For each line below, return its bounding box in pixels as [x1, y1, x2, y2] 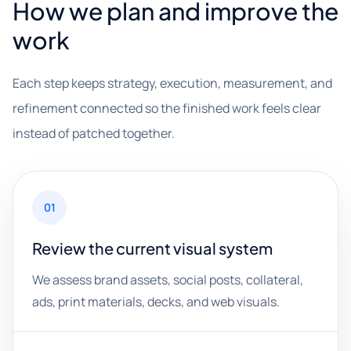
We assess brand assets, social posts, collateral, [32, 271, 303, 288]
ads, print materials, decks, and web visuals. [32, 293, 280, 310]
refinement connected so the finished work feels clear [13, 100, 321, 117]
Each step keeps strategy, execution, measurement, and [13, 74, 332, 92]
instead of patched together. [13, 125, 175, 142]
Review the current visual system [32, 238, 273, 258]
